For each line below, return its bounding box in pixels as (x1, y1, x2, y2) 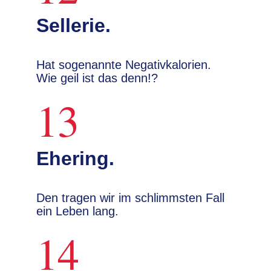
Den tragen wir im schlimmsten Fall (36, 191, 224, 204)
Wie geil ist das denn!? (36, 71, 158, 85)
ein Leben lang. (36, 204, 119, 218)
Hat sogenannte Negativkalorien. (36, 58, 211, 71)
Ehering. (36, 148, 114, 169)
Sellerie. (36, 15, 111, 36)
